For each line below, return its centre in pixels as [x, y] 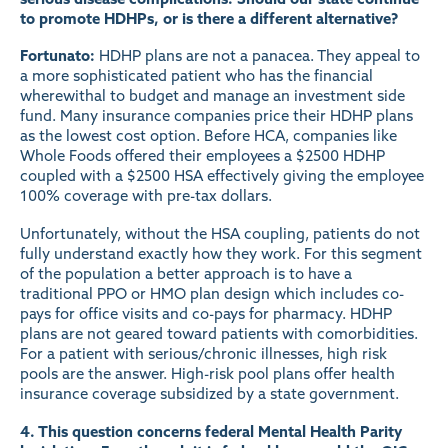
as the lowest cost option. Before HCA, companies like [208, 136]
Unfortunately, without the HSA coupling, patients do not [220, 233]
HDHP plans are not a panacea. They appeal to [257, 56]
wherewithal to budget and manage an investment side [212, 96]
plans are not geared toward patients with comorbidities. [219, 333]
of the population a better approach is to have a [186, 273]
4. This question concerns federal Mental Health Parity [211, 431]
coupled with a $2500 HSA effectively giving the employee [222, 176]
